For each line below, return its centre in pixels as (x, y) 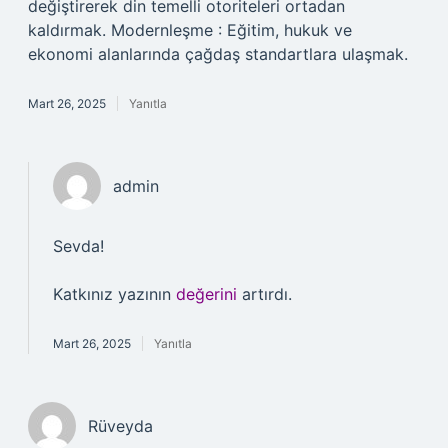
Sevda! (78, 246)
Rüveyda (120, 426)
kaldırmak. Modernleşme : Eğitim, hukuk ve (190, 30)
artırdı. (264, 294)
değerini (206, 294)
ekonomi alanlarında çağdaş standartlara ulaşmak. (218, 54)
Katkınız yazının (114, 294)
